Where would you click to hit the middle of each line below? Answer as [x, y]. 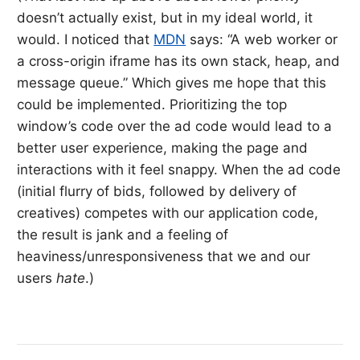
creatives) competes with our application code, [168, 213]
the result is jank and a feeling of [123, 234]
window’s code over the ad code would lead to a [175, 126]
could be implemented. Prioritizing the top [152, 104]
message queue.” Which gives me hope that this [172, 82]
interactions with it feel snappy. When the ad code [179, 169]
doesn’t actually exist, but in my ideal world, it [165, 17]
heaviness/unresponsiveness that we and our [164, 256]
